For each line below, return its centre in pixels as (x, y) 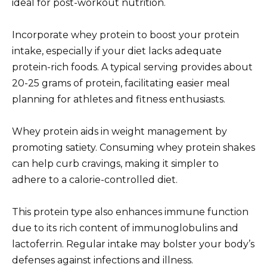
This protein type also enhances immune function (130, 212)
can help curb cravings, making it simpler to (115, 163)
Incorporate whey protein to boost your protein (125, 35)
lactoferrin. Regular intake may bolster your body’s (133, 244)
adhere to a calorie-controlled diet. (95, 179)
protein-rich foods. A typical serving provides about (132, 67)
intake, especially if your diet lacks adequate (117, 51)
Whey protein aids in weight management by (119, 131)
